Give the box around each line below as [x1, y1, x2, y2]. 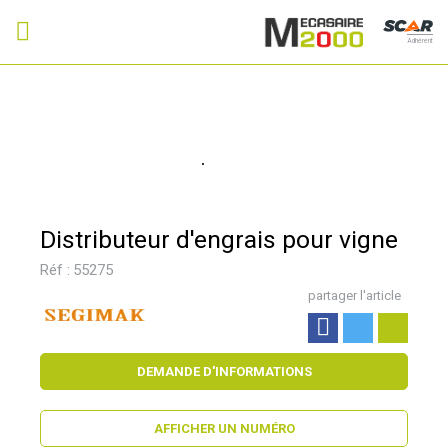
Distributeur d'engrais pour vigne [40, 224, 398, 254]
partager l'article [308, 287, 401, 303]
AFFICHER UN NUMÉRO [153, 420, 295, 436]
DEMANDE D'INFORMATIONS [136, 363, 312, 379]
